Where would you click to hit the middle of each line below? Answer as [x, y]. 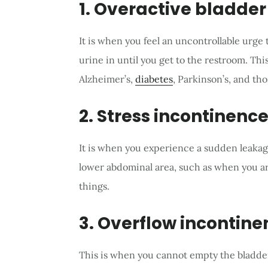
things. [95, 186]
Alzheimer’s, [107, 79]
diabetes [154, 79]
